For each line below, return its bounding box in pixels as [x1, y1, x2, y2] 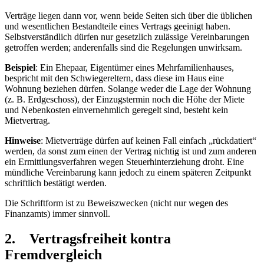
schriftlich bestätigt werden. [5, 177, 107, 188]
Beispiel [5, 62, 35, 72]
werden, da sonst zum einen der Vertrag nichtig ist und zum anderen [5, 146, 256, 156]
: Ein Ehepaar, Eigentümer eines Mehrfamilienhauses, [35, 62, 234, 72]
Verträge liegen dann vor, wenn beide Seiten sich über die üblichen [5, 10, 252, 21]
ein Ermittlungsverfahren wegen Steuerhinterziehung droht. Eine [5, 156, 244, 167]
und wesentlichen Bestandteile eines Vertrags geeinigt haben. [5, 21, 230, 31]
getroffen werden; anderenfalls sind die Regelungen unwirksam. [5, 42, 242, 52]
